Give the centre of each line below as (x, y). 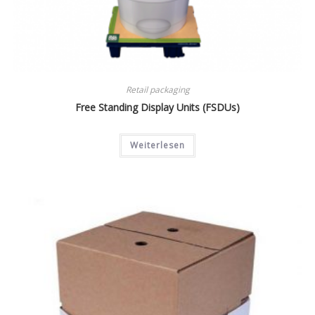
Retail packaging (157, 90)
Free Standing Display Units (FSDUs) (157, 108)
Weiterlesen (157, 146)
